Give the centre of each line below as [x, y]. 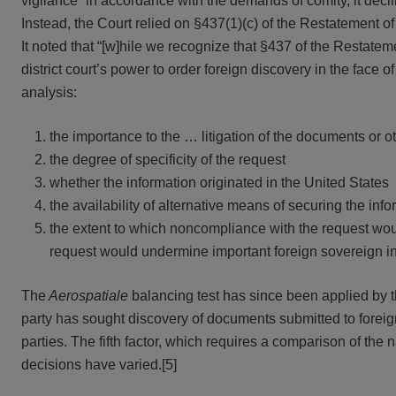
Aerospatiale [87, 296]
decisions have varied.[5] [99, 365]
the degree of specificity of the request [168, 160]
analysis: [49, 93]
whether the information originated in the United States [219, 183]
